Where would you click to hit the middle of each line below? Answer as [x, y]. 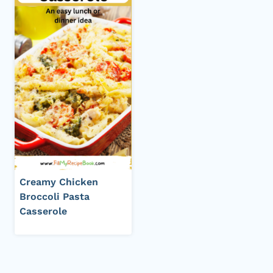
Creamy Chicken [59, 182]
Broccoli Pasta [55, 197]
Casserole [43, 211]
